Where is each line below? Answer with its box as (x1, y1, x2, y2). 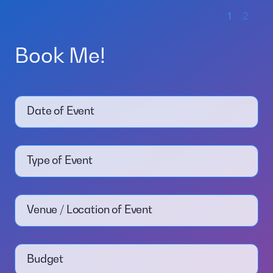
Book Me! (15, 43, 105, 68)
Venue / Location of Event (27, 202, 152, 216)
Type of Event (27, 153, 93, 166)
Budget (27, 252, 64, 265)
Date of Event (27, 104, 94, 117)
